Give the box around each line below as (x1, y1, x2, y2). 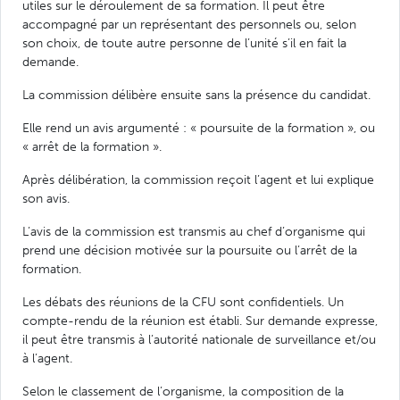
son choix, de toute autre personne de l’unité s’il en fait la (22, 34, 346, 51)
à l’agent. (22, 349, 72, 366)
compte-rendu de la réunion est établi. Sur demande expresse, (22, 312, 378, 329)
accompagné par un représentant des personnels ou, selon (22, 15, 356, 32)
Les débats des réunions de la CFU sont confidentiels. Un (22, 293, 344, 310)
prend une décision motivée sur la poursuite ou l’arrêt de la (22, 241, 357, 258)
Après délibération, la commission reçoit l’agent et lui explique (22, 171, 374, 187)
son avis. (22, 189, 70, 206)
